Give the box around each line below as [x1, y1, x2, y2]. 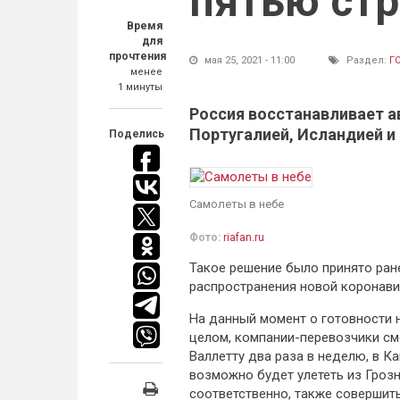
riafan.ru [223, 231, 264, 244]
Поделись [109, 128, 164, 140]
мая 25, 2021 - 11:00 [202, 54, 295, 66]
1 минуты [118, 81, 162, 93]
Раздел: [344, 54, 389, 66]
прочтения [109, 50, 166, 62]
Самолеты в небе [189, 197, 284, 211]
